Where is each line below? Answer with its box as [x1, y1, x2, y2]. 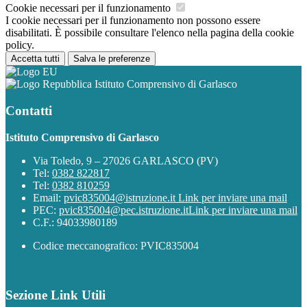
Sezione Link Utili [5, 288, 106, 303]
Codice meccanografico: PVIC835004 [33, 239, 199, 251]
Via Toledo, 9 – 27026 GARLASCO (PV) [33, 154, 218, 167]
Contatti [5, 103, 52, 118]
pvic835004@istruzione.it [64, 191, 178, 204]
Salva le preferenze [73, 53, 150, 64]
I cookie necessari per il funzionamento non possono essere [5, 14, 260, 27]
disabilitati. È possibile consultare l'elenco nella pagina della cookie [5, 27, 294, 39]
